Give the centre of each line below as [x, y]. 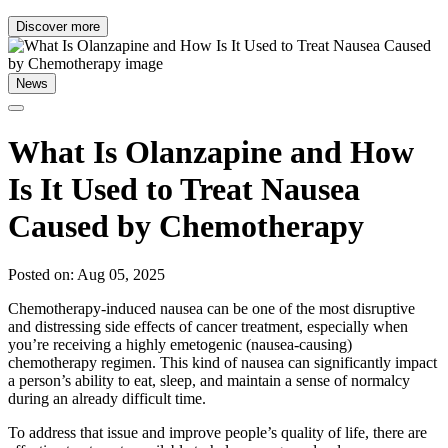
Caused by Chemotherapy [186, 225]
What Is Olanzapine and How [211, 151]
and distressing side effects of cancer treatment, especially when [208, 327]
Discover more [58, 27]
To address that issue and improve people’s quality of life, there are [217, 433]
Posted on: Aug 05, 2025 [86, 275]
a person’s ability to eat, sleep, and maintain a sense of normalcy [209, 381]
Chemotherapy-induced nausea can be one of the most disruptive [211, 309]
